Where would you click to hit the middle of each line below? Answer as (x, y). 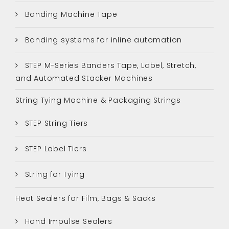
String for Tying (53, 174)
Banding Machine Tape (70, 14)
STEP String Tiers (55, 123)
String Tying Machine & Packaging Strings (98, 100)
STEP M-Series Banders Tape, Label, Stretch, (109, 65)
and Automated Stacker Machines (84, 78)
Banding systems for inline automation (102, 40)
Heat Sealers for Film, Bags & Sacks (86, 198)
